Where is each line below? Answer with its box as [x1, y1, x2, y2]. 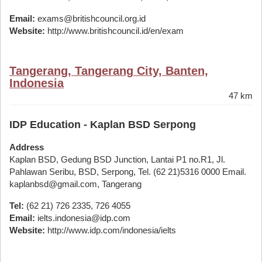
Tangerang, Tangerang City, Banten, [9, 64, 208, 77]
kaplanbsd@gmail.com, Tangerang [9, 179, 142, 189]
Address [9, 142, 44, 152]
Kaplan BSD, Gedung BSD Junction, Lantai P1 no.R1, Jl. [9, 154, 225, 164]
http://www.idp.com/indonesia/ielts [45, 225, 176, 235]
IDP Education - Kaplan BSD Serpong [9, 119, 196, 130]
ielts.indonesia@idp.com [35, 213, 130, 223]
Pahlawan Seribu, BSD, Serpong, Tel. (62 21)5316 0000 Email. [9, 167, 246, 177]
